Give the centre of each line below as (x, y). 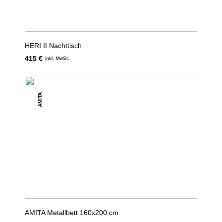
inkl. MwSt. (57, 58)
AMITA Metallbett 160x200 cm (72, 213)
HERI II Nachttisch (53, 46)
